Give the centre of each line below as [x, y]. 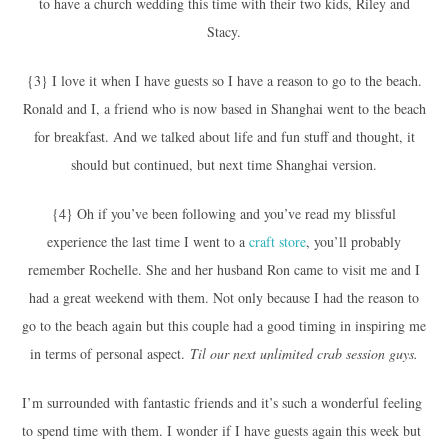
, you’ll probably [353, 241]
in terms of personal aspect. [110, 353]
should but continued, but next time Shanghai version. [224, 164]
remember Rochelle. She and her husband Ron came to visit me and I [224, 269]
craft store [277, 241]
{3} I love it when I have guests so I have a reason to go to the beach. [224, 80]
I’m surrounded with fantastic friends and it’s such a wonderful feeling [221, 402]
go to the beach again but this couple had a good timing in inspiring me [224, 325]
